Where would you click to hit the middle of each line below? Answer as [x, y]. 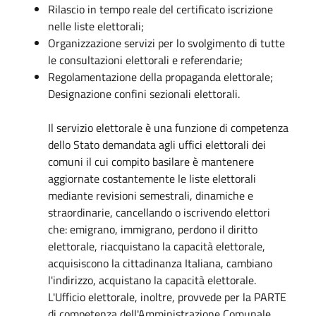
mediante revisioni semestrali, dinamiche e [151, 195]
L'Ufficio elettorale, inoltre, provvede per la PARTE [167, 297]
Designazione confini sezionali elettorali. [145, 93]
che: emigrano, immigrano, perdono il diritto [153, 229]
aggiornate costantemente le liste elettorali [152, 178]
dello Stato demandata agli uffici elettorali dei [157, 144]
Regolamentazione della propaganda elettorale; [160, 77]
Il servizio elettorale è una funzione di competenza [168, 127]
